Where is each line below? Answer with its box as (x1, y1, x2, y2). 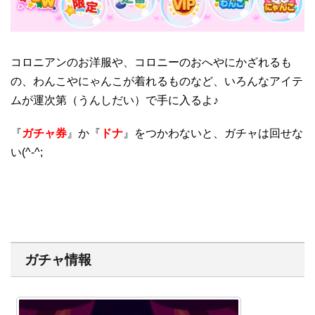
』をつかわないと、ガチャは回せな (123, 127, 303, 140)
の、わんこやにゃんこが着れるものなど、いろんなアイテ (11, 75, 303, 88)
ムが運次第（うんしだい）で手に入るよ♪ (11, 94, 219, 107)
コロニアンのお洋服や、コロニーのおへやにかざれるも (11, 56, 292, 69)
